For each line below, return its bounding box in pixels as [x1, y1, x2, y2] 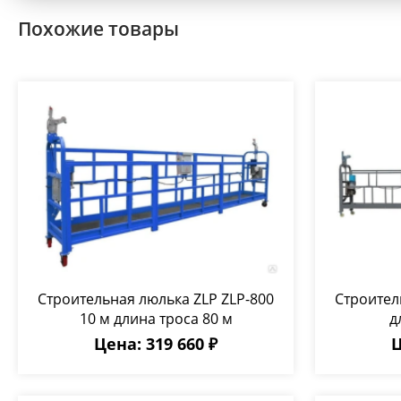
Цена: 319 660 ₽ [94, 333, 218, 354]
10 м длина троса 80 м [79, 309, 233, 328]
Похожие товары [18, 16, 179, 41]
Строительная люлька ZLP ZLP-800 [38, 289, 274, 309]
